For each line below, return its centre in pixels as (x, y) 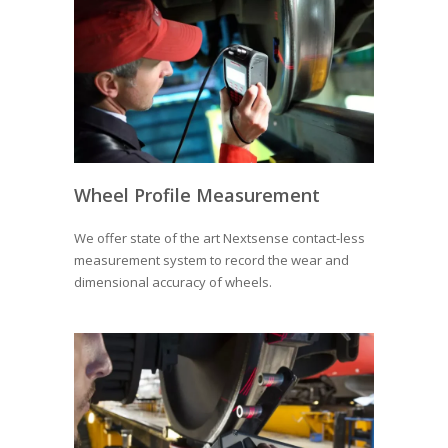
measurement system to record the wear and (211, 259)
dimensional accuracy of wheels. (173, 281)
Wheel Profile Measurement (197, 194)
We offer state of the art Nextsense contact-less (219, 237)
